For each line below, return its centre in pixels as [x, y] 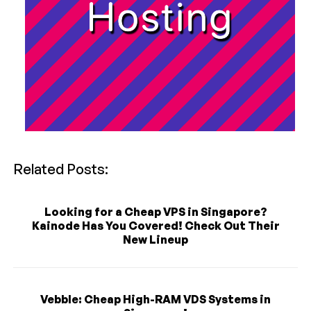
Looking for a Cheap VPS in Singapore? [155, 211]
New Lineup [155, 239]
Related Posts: [61, 169]
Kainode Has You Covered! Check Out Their [155, 225]
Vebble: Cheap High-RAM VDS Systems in [155, 299]
